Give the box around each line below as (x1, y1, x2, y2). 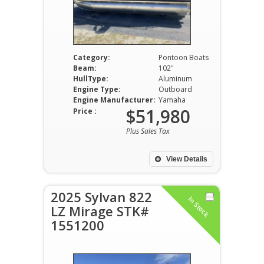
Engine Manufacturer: (72, 95, 156, 105)
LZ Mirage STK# (51, 202, 149, 220)
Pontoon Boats (158, 52, 209, 62)
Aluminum (158, 74, 192, 84)
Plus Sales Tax (126, 126, 170, 136)
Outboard (158, 84, 192, 94)
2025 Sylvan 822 (51, 188, 152, 206)
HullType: (72, 74, 108, 84)
